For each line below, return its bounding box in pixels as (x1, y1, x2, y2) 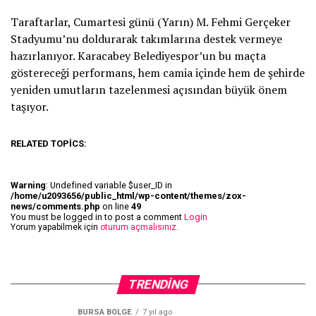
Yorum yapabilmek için (11, 221, 100, 232)
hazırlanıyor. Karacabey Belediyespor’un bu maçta (11, 47, 266, 63)
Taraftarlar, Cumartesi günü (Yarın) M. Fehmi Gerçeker (11, 13, 291, 30)
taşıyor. (11, 98, 49, 114)
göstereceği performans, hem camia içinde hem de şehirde (11, 64, 305, 80)
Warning (11, 179, 46, 190)
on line (100, 200, 131, 212)
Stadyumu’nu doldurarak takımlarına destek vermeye (11, 30, 282, 47)
